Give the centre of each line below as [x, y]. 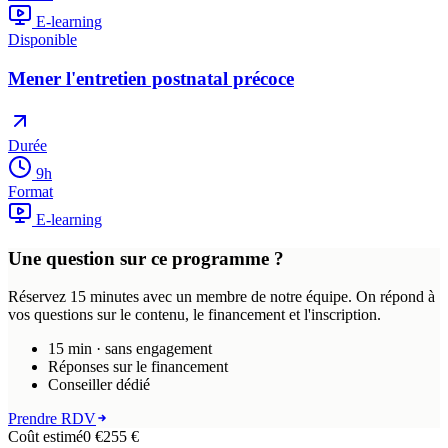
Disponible [42, 40]
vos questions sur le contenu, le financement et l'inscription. [194, 315]
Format [30, 191]
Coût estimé [45, 437]
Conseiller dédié [99, 385]
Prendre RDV [52, 419]
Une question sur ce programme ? [146, 258]
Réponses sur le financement [138, 367]
